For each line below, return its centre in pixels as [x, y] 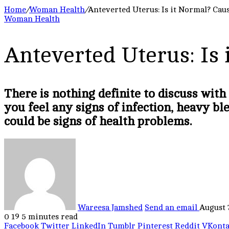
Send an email [171, 208]
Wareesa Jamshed [110, 208]
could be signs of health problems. [98, 122]
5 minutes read [50, 217]
